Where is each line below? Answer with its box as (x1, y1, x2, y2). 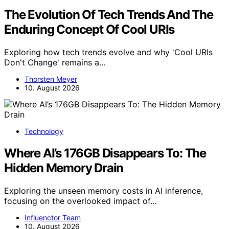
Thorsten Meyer (25, 74, 77, 83)
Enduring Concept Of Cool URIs (4, 21, 175, 37)
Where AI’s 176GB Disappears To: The (4, 145, 206, 161)
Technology (25, 126, 63, 135)
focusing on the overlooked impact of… (4, 195, 157, 206)
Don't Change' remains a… (4, 57, 106, 67)
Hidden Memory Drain (4, 160, 124, 175)
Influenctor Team (25, 213, 81, 222)
